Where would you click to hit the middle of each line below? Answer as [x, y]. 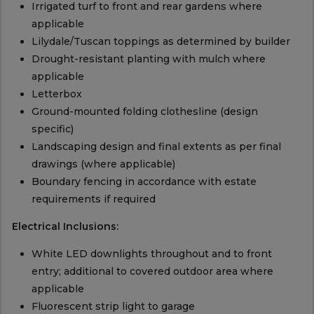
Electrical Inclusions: [65, 227]
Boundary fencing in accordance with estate [144, 182]
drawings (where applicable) [103, 164]
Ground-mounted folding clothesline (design [144, 112]
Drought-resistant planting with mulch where [148, 59]
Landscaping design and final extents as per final [156, 147]
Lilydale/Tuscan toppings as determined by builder [161, 42]
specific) [52, 129]
